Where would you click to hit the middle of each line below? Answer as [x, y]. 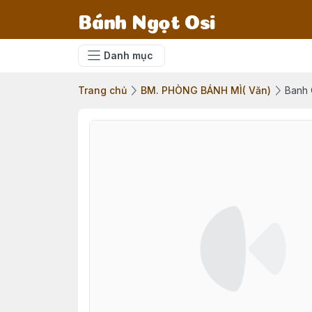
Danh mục [128, 55]
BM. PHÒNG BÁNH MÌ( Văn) [206, 90]
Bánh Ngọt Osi [147, 19]
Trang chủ [102, 90]
